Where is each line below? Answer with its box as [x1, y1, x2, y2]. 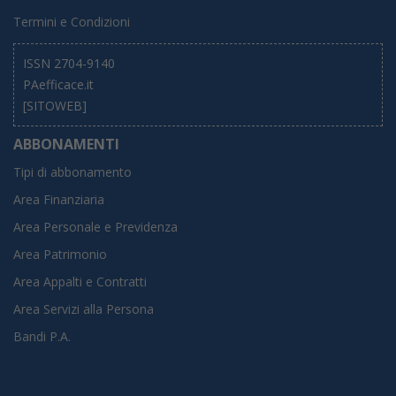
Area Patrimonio [13, 246, 107, 263]
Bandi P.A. [13, 328, 71, 346]
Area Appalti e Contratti [13, 273, 147, 291]
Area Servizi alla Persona [13, 301, 154, 318]
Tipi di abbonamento [13, 164, 132, 181]
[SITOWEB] [23, 97, 87, 115]
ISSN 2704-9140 [23, 55, 115, 72]
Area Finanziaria [13, 191, 104, 209]
